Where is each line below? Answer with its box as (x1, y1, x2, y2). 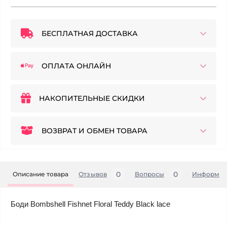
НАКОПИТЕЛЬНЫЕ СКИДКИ (39, 94, 145, 103)
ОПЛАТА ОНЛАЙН (42, 61, 111, 71)
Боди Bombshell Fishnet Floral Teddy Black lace (11, 200, 170, 209)
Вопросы (134, 170, 164, 178)
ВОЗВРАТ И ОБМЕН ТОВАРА (42, 126, 147, 136)
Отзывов (79, 170, 107, 178)
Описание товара (13, 170, 69, 178)
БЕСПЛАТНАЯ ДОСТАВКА (42, 29, 138, 39)
